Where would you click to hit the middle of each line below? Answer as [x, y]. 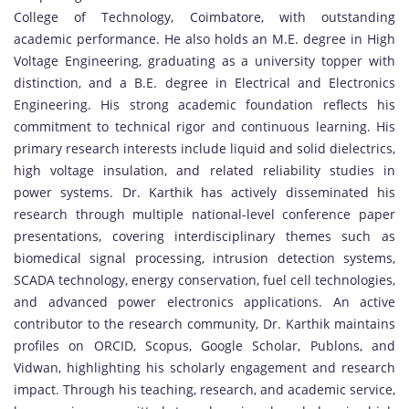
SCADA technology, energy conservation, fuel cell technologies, [204, 280]
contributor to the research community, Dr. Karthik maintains [204, 324]
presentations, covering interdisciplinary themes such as [204, 236]
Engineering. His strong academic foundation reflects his [204, 105]
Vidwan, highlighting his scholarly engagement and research [204, 368]
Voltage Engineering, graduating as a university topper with [204, 61]
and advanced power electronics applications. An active [204, 302]
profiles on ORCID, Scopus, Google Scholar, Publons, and [204, 346]
